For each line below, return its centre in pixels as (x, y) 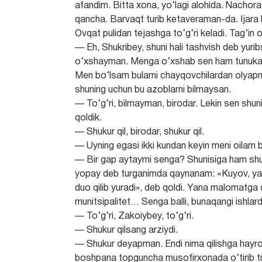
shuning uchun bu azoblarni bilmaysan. (153, 90)
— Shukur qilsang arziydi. (127, 230)
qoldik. (89, 118)
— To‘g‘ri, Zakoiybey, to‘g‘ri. (135, 216)
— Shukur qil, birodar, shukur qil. (140, 132)
